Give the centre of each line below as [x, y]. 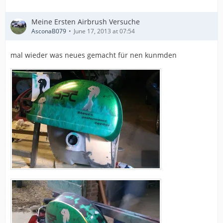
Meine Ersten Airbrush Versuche [86, 22]
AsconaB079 [49, 31]
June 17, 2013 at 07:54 [104, 31]
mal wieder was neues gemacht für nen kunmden [94, 55]
